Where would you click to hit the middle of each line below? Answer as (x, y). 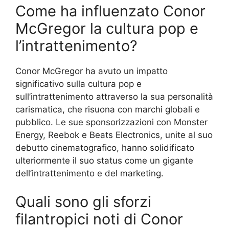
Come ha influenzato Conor (110, 11)
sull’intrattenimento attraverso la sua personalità (114, 97)
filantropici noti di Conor (99, 219)
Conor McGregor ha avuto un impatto (91, 71)
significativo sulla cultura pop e (78, 84)
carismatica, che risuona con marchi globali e (108, 110)
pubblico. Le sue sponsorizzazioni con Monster (111, 122)
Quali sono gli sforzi (83, 201)
